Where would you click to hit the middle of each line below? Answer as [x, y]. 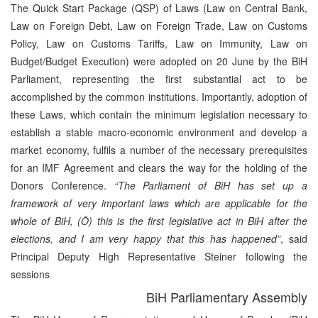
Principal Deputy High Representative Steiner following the [159, 256]
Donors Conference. [62, 185]
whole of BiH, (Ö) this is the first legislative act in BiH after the [159, 220]
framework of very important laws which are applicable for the [159, 203]
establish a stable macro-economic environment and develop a [159, 132]
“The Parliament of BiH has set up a [211, 185]
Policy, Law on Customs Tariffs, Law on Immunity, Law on [159, 43]
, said [294, 238]
